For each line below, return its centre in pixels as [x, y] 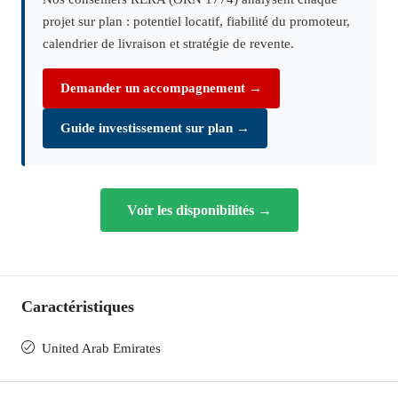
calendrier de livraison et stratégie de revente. [168, 44]
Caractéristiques [78, 306]
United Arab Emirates [101, 348]
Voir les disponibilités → [199, 210]
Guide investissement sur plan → [155, 128]
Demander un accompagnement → [161, 88]
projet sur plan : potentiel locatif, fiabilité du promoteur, [196, 21]
